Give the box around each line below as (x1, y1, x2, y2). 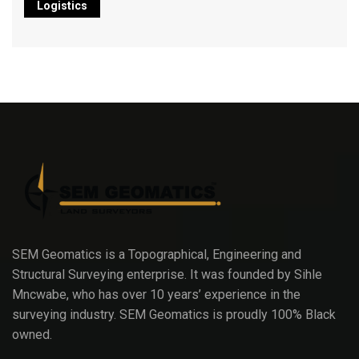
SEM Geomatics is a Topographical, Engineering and (12, 246, 301, 262)
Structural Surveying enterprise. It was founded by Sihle (12, 266, 322, 282)
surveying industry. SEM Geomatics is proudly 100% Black (12, 306, 336, 322)
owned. (12, 326, 52, 342)
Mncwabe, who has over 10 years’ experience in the (12, 286, 301, 302)
